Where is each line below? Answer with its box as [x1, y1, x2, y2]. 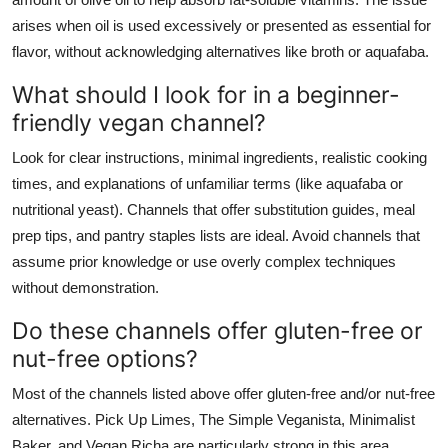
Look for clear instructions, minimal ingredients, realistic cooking [12, 148, 427, 166]
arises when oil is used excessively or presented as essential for [12, 16, 431, 34]
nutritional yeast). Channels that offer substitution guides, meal [12, 200, 415, 218]
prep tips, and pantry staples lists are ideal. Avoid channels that [12, 226, 420, 244]
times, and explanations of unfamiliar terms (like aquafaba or [12, 174, 403, 192]
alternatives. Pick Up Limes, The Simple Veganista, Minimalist [12, 410, 415, 428]
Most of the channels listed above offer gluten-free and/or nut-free [12, 384, 435, 402]
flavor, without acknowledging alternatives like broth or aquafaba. [12, 42, 429, 60]
